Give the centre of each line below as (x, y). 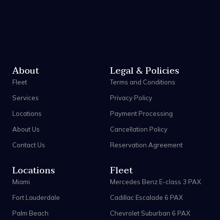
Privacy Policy (131, 97)
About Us (26, 129)
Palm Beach (30, 213)
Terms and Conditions (143, 82)
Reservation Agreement (146, 145)
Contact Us (29, 145)
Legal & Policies (145, 71)
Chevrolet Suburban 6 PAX (150, 213)
